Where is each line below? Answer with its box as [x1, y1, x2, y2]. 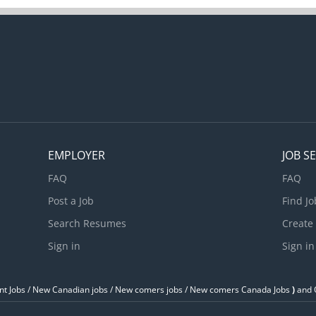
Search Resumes [48, 217, 127, 230]
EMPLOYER [48, 147, 106, 163]
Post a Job [48, 194, 95, 207]
